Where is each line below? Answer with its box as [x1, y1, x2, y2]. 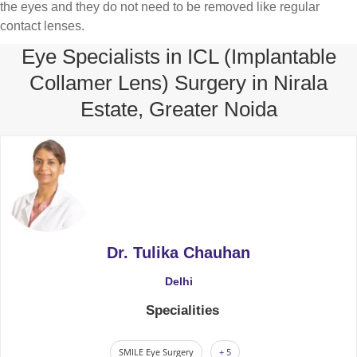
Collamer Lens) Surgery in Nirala [29, 72, 328, 95]
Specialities [146, 303, 219, 319]
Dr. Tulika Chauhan [107, 244, 250, 262]
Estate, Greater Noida [80, 98, 277, 121]
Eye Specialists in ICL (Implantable [21, 45, 336, 69]
